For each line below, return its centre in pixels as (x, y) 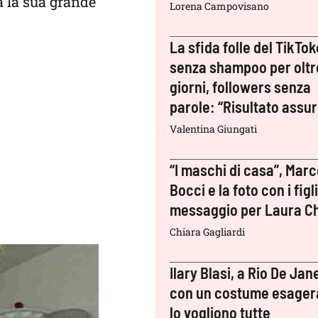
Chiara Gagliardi (208, 232)
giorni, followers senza (241, 87)
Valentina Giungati (214, 129)
